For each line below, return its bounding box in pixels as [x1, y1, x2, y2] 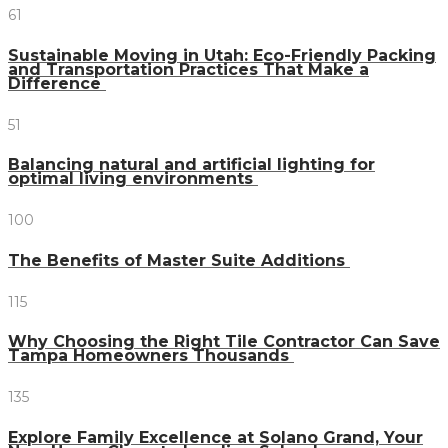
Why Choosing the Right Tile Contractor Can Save [8, 332, 440, 352]
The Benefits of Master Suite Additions [8, 250, 350, 270]
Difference [8, 74, 106, 94]
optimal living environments [8, 169, 258, 189]
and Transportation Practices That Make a [8, 60, 369, 80]
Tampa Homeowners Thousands [8, 346, 294, 366]
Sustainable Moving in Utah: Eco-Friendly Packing [8, 46, 436, 66]
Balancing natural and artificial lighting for [8, 155, 375, 175]
